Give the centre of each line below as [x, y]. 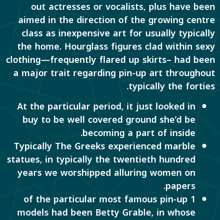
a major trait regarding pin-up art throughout [114, 73]
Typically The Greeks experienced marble [105, 146]
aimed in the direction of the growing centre [117, 20]
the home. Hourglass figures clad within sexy [116, 46]
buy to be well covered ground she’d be [109, 120]
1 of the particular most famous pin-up [106, 199]
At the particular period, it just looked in [106, 106]
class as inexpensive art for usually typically [118, 33]
